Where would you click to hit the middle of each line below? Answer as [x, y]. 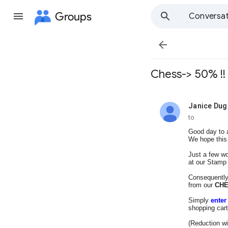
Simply [199, 200]
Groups [73, 16]
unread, [201, 110]
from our [202, 185]
